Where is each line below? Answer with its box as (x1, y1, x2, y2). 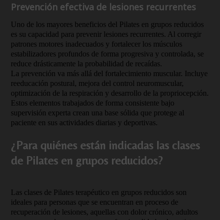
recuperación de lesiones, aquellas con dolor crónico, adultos (11, 208, 198, 216)
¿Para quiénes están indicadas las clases (11, 138, 200, 152)
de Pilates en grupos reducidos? (11, 154, 163, 167)
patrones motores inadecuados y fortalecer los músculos (11, 40, 182, 48)
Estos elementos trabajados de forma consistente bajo (11, 99, 174, 107)
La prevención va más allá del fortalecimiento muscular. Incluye (11, 69, 208, 78)
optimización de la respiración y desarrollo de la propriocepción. (11, 89, 209, 97)
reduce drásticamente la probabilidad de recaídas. (11, 59, 162, 68)
